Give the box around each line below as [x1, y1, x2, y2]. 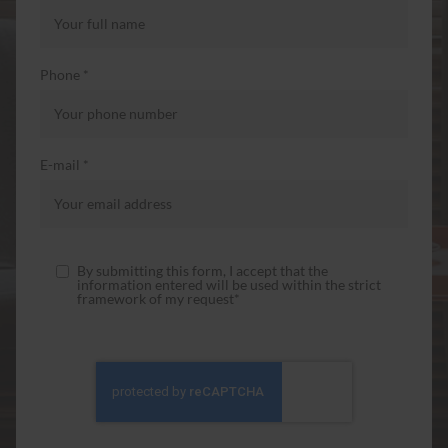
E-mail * [40, 155, 89, 173]
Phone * [40, 65, 89, 83]
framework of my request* [77, 289, 240, 307]
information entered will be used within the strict [77, 275, 381, 293]
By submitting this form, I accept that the [77, 261, 328, 279]
